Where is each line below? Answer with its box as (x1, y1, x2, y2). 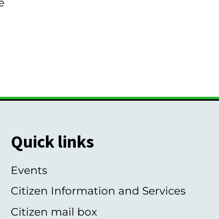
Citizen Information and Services (10, 184, 186, 197)
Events (10, 163, 47, 176)
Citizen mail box (10, 205, 97, 218)
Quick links (10, 131, 94, 153)
